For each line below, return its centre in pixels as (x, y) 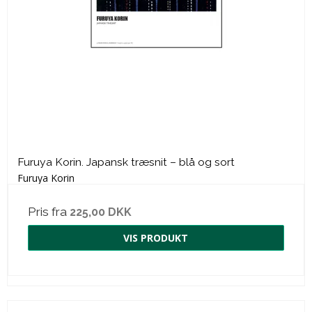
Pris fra (49, 211)
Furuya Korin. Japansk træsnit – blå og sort (126, 162)
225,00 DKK (101, 212)
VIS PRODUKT (156, 237)
